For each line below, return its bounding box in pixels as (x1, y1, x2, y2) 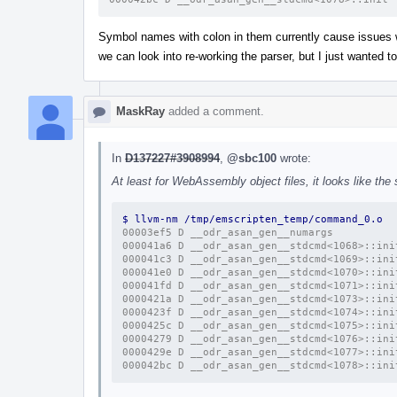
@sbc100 (227, 151, 276, 165)
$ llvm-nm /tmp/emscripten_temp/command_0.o (122, 213, 389, 225)
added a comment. (165, 104, 264, 118)
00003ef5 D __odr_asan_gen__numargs (122, 226, 333, 238)
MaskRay (116, 104, 165, 118)
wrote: (276, 151, 311, 165)
